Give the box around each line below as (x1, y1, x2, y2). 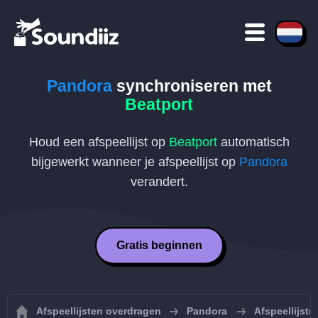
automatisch (216, 135, 290, 149)
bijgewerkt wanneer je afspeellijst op (31, 155, 239, 169)
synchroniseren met (111, 77, 272, 95)
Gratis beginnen (116, 239, 202, 251)
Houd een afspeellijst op (28, 135, 169, 149)
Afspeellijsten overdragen (36, 305, 161, 317)
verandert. (130, 175, 188, 189)
